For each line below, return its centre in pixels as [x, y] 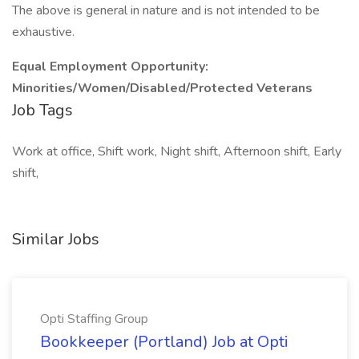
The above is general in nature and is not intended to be [166, 10]
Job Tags [42, 110]
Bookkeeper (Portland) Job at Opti [164, 342]
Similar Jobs [56, 239]
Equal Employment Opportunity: [110, 67]
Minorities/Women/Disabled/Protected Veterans [162, 88]
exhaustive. [43, 32]
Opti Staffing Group [94, 319]
